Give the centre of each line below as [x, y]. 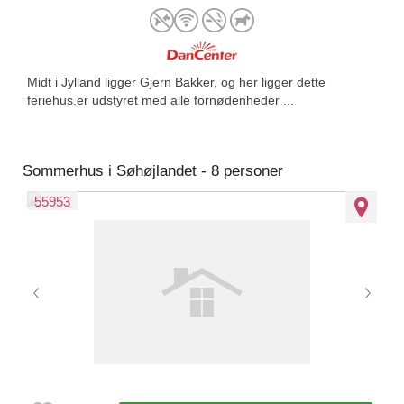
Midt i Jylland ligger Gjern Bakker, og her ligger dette [176, 82]
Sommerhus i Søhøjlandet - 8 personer [153, 171]
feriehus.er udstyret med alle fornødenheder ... [161, 100]
